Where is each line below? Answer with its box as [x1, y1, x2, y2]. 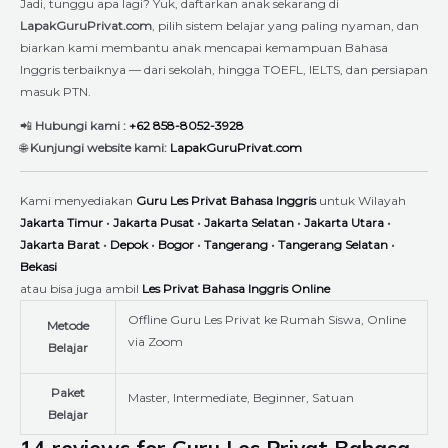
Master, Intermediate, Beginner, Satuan [128, 389, 354, 405]
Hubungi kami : [35, 117, 129, 133]
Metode [47, 317, 89, 333]
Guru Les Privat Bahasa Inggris [136, 192, 316, 208]
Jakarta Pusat [113, 214, 194, 230]
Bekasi [20, 258, 57, 274]
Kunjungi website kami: [30, 139, 167, 155]
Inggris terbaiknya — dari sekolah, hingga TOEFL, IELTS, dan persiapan [20, 61, 428, 77]
